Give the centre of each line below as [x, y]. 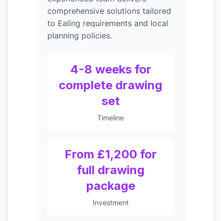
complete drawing [110, 85]
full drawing [110, 170]
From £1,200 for [110, 154]
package [110, 186]
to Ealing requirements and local [108, 23]
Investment [110, 203]
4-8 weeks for [110, 69]
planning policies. [80, 36]
